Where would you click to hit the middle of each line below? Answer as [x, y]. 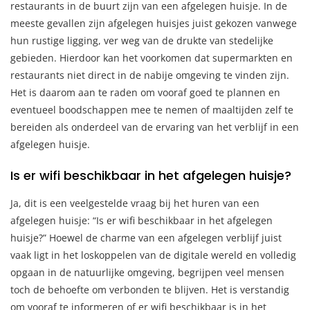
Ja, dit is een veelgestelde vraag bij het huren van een [135, 203]
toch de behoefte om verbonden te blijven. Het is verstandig [150, 289]
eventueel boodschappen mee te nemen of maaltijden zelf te [152, 109]
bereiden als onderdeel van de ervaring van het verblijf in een [155, 127]
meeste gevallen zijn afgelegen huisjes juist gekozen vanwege [154, 23]
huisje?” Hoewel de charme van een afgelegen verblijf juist [146, 237]
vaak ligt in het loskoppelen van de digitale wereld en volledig [153, 255]
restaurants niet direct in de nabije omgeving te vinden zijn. [150, 75]
